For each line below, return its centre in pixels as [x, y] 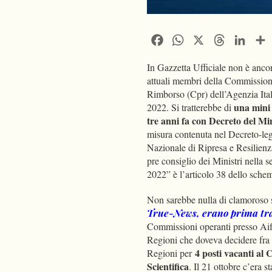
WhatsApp [207, 39]
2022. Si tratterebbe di [190, 107]
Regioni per [171, 253]
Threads [244, 39]
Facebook [184, 39]
